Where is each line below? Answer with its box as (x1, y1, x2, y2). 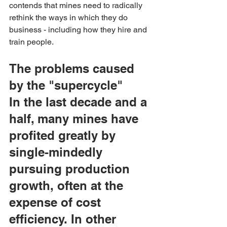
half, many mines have (9, 111, 142, 126)
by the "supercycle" (9, 78, 123, 92)
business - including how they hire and (9, 25, 149, 34)
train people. (9, 37, 54, 47)
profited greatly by (9, 128, 119, 142)
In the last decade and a (9, 95, 150, 109)
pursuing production (9, 162, 133, 176)
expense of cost (9, 195, 104, 209)
